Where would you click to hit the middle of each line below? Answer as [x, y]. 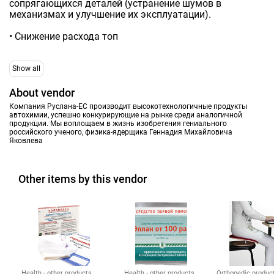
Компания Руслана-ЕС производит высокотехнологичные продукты [128, 106]
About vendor [42, 92]
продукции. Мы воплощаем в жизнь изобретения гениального [118, 123]
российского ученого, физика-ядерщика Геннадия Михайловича [121, 132]
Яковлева [26, 140]
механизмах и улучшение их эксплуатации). [110, 14]
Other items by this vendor [83, 179]
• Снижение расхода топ [64, 36]
